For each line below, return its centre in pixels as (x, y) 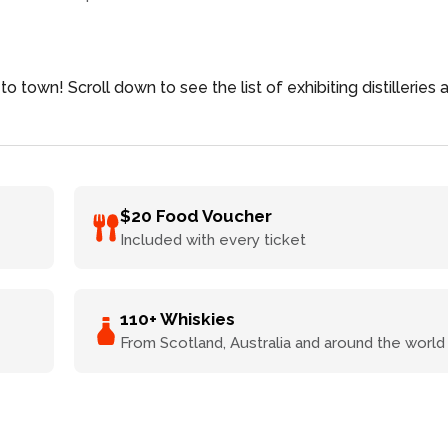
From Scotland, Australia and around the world (283, 343)
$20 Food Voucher (196, 215)
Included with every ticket (213, 239)
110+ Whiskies (178, 319)
